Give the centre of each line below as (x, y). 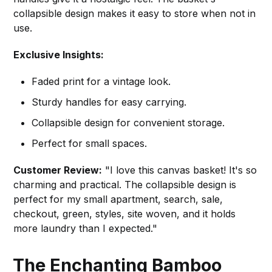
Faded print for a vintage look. (101, 82)
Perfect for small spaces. (90, 144)
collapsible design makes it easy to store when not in (135, 14)
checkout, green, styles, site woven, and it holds (125, 214)
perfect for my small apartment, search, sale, (118, 199)
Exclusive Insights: (59, 55)
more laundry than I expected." (86, 229)
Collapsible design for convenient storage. (128, 123)
